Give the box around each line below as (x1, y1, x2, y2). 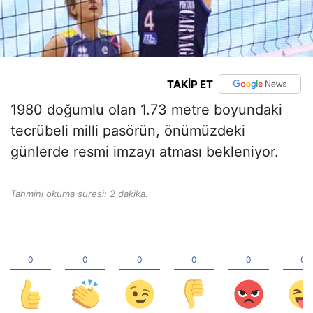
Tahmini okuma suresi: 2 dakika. (10, 188, 148, 199)
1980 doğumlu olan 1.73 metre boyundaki (10, 101, 282, 118)
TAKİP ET (166, 77, 213, 91)
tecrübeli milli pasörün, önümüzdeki (10, 122, 245, 139)
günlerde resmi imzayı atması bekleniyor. (10, 143, 279, 160)
